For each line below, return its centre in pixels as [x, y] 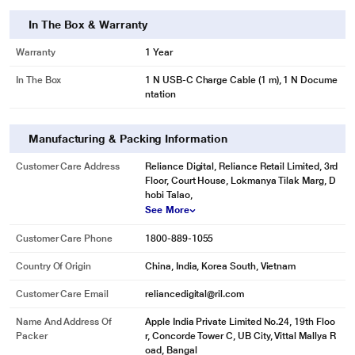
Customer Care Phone [64, 239]
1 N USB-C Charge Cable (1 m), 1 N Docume [241, 80]
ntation [160, 94]
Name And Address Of [64, 322]
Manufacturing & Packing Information [128, 139]
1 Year [159, 52]
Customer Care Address [68, 166]
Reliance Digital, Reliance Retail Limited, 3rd [242, 166]
